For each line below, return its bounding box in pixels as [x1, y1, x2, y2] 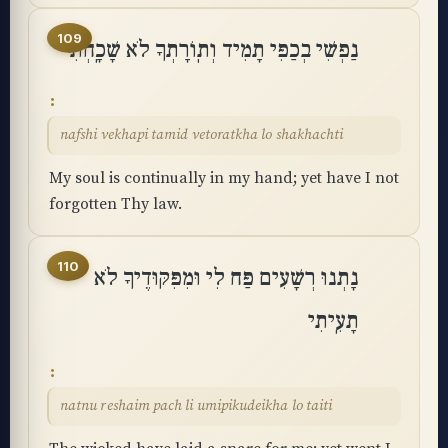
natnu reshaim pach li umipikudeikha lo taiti [60, 397, 333, 415]
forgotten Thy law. [49, 194, 182, 214]
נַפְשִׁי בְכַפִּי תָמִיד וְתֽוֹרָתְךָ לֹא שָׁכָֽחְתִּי [63, 35, 359, 65]
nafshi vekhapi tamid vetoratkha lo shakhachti [60, 126, 344, 144]
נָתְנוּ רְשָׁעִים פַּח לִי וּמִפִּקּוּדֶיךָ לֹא [94, 263, 359, 293]
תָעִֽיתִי [308, 306, 359, 336]
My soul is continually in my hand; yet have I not [49, 168, 399, 188]
